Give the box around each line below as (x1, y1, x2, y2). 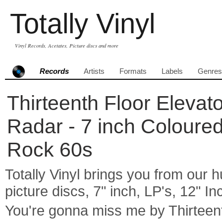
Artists (84, 67, 105, 75)
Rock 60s (7, 138, 93, 161)
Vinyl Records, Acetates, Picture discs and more (15, 42, 118, 49)
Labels (162, 67, 183, 75)
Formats (119, 67, 147, 75)
